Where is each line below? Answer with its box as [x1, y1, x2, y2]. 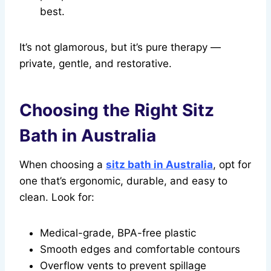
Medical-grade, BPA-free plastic [40, 227, 196, 240]
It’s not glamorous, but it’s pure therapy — [19, 41, 221, 54]
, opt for [213, 158, 251, 171]
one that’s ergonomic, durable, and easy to [19, 175, 227, 188]
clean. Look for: [19, 191, 94, 204]
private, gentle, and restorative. [19, 57, 172, 70]
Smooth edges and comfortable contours [40, 243, 240, 256]
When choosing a [19, 158, 106, 171]
